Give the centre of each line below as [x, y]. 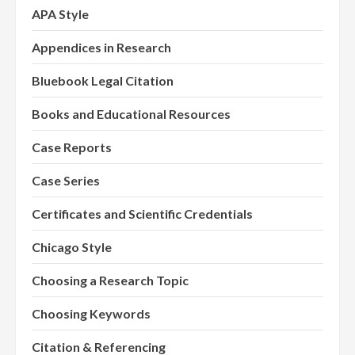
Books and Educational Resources [131, 114]
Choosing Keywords [91, 314]
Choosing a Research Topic [110, 281]
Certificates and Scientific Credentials [142, 214]
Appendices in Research [101, 48]
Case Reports [72, 147]
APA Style [60, 14]
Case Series [66, 181]
